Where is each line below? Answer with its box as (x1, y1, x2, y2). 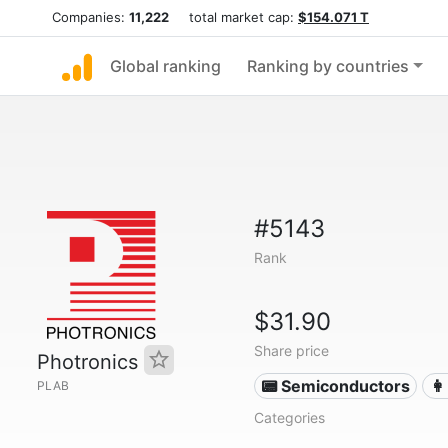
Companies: (52, 9, 129, 25)
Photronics (37, 350, 144, 374)
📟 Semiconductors (261, 376, 411, 396)
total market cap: (169, 9, 298, 25)
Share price (253, 342, 329, 359)
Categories (253, 409, 325, 426)
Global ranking (110, 56, 221, 76)
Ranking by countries (247, 56, 409, 76)
